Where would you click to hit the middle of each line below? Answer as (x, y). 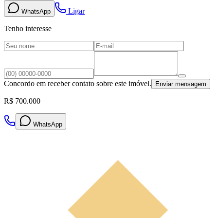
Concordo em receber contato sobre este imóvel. (78, 84)
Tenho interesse (28, 29)
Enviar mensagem (181, 84)
